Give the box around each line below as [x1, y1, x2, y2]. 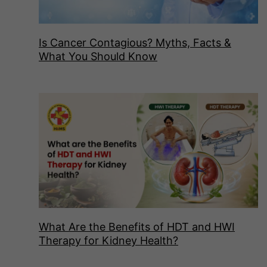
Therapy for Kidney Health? [39, 234, 178, 247]
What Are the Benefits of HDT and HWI [39, 220, 235, 233]
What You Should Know [39, 50, 157, 63]
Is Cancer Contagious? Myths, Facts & [39, 36, 231, 49]
